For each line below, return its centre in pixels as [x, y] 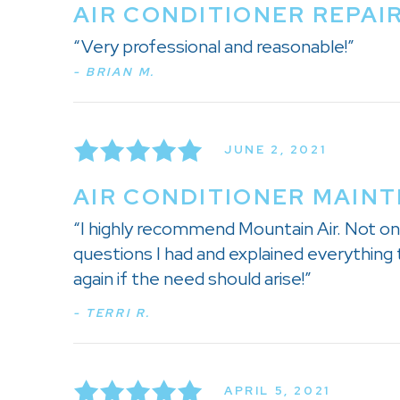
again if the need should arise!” [192, 278]
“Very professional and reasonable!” [214, 46]
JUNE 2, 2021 [275, 150]
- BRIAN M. [114, 71]
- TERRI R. [112, 312]
